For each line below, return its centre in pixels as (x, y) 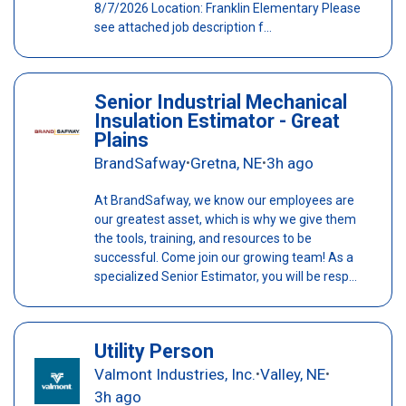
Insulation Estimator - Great (217, 121)
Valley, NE (292, 375)
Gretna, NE (226, 164)
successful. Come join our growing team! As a (223, 258)
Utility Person (154, 352)
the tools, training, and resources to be (203, 239)
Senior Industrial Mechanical (220, 102)
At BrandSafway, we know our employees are (224, 201)
